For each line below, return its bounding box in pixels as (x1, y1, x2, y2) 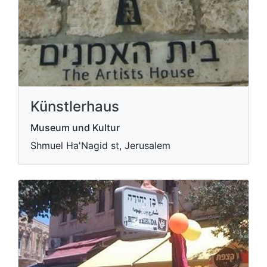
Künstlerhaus (30, 98, 119, 115)
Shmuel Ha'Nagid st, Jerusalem (30, 139, 170, 151)
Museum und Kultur (30, 122, 120, 133)
